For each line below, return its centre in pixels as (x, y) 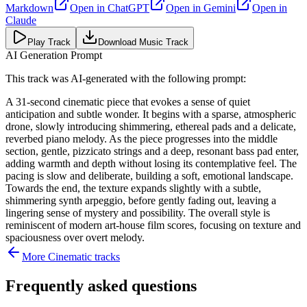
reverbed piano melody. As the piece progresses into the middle (142, 138)
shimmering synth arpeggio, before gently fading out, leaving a (141, 200)
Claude (21, 20)
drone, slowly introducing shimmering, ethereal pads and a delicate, (151, 126)
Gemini (220, 8)
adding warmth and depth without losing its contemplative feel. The (151, 163)
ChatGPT (128, 8)
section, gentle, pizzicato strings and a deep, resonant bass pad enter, (152, 151)
